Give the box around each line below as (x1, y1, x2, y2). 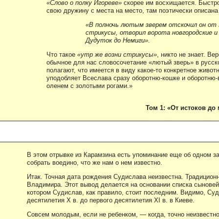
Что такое (46, 50, 77, 58)
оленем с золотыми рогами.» (46, 82, 132, 89)
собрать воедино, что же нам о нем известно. (27, 158, 162, 166)
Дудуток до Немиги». (86, 36, 150, 44)
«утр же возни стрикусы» (77, 50, 157, 58)
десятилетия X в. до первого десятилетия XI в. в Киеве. (27, 196, 195, 204)
